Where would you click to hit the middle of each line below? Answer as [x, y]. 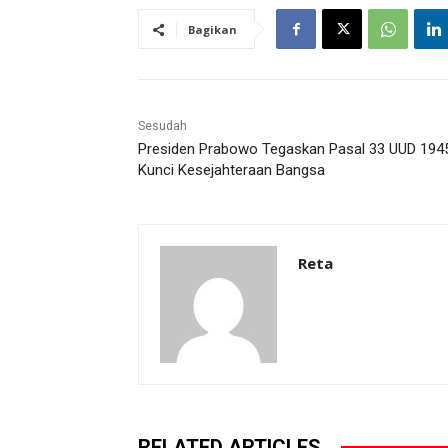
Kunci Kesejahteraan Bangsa [231, 170]
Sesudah [162, 126]
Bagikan [212, 30]
